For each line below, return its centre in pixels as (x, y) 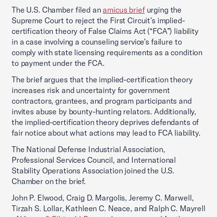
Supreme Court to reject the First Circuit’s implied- (98, 20)
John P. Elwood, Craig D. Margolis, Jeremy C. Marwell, (103, 198)
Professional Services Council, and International (94, 160)
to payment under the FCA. (58, 63)
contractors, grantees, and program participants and (102, 101)
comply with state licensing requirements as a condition (107, 52)
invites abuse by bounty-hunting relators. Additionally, (104, 111)
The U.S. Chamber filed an (57, 10)
